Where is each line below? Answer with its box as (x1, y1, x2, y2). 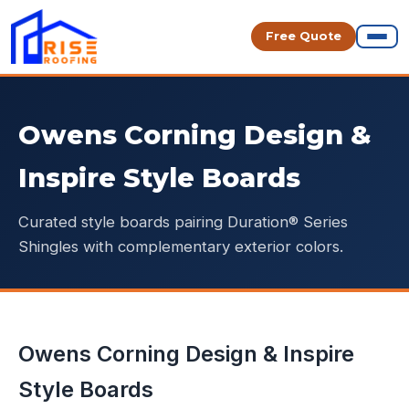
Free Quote (266, 29, 341, 43)
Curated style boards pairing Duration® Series (18, 213, 348, 231)
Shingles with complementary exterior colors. (18, 237, 343, 256)
